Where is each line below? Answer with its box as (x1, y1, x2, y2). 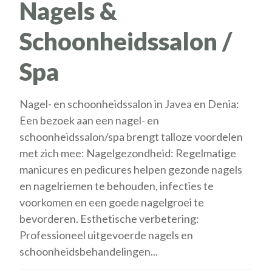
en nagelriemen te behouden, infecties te (19, 179, 214, 193)
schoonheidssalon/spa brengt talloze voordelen (19, 130, 243, 144)
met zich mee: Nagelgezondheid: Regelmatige (19, 146, 237, 160)
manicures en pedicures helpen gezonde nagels (19, 163, 243, 177)
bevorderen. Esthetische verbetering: (19, 212, 200, 226)
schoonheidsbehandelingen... (19, 245, 158, 259)
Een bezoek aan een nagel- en (19, 114, 160, 127)
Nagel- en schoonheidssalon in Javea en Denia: (19, 97, 240, 111)
